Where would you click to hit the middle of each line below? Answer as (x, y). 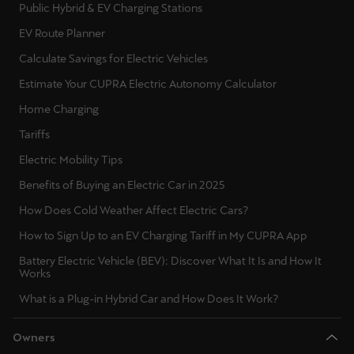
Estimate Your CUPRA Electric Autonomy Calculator (148, 84)
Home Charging (59, 109)
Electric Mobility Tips (71, 160)
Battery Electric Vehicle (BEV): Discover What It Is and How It (170, 261)
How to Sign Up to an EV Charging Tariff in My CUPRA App (163, 236)
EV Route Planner (62, 34)
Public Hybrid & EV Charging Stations (111, 8)
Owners (34, 338)
